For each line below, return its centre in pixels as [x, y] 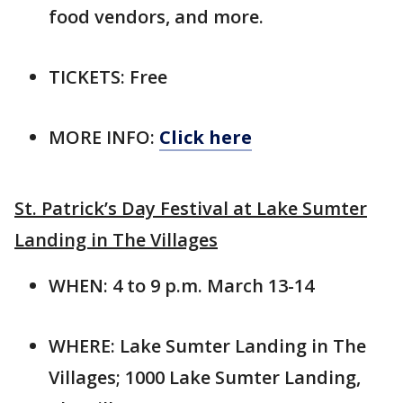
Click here [206, 137]
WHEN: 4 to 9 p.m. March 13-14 [181, 285]
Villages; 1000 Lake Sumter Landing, [205, 377]
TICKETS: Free [108, 76]
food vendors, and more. [156, 16]
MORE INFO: [104, 137]
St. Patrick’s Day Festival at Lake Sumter [191, 208]
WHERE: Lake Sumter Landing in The [207, 345]
